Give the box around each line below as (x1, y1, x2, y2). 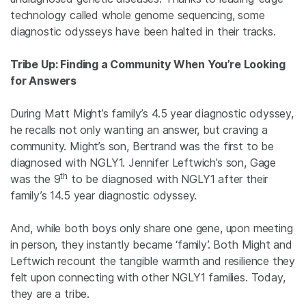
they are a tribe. (10, 286, 90, 301)
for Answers (10, 73, 77, 87)
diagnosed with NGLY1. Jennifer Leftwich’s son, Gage (10, 155, 277, 169)
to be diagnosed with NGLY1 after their (68, 171, 268, 186)
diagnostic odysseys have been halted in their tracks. (10, 24, 276, 38)
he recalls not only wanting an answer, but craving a (10, 122, 268, 137)
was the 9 (10, 171, 61, 186)
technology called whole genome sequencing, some (10, 8, 265, 22)
